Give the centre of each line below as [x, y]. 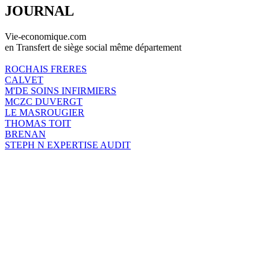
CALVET [24, 80]
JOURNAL [39, 11]
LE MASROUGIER [45, 112]
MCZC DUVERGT [44, 101]
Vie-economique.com [46, 36]
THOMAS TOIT [38, 123]
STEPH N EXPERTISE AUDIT [68, 145]
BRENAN [25, 134]
